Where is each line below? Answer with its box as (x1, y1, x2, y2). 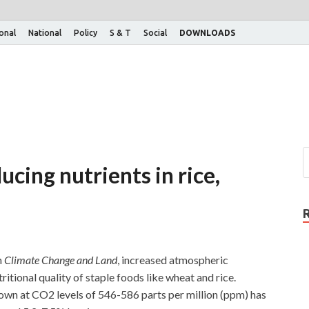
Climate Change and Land (4, 253, 117, 267)
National (28, 28, 61, 37)
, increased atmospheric (117, 253, 228, 267)
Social (143, 28, 167, 37)
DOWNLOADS (179, 28, 235, 37)
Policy (74, 28, 97, 37)
